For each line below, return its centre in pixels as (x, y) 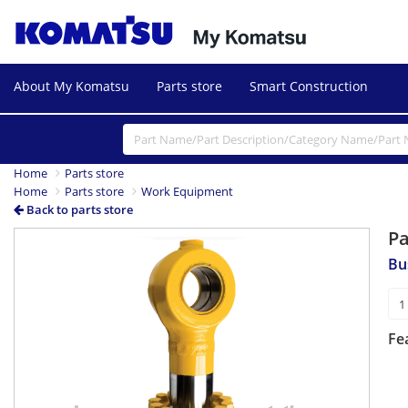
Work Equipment (187, 192)
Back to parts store (78, 210)
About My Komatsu (71, 86)
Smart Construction (309, 86)
